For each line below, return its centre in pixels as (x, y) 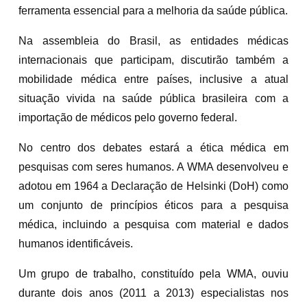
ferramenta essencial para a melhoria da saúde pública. (153, 10)
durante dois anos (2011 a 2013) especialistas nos (153, 293)
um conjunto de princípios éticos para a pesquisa (153, 205)
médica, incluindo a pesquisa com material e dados (153, 224)
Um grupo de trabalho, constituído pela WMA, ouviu (153, 273)
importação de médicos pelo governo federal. (128, 117)
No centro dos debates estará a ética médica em (153, 147)
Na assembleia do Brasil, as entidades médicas (153, 40)
